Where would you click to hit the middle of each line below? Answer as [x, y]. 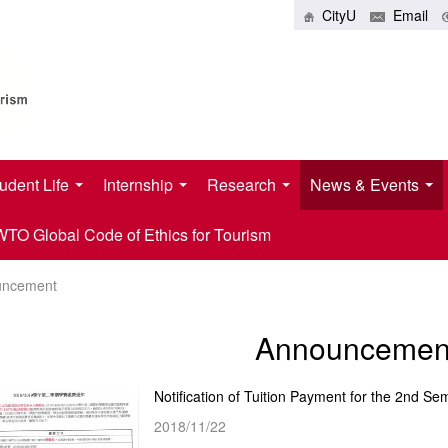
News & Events [366, 185]
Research [243, 185]
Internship [140, 185]
